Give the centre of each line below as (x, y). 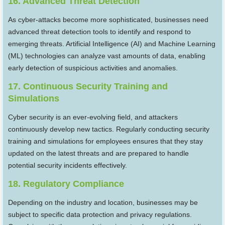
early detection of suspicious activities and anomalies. (93, 68)
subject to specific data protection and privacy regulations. (100, 215)
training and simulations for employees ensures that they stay (106, 141)
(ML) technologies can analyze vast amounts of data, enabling (107, 56)
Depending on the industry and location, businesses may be (103, 203)
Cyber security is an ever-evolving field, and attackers (93, 117)
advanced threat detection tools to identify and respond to (100, 32)
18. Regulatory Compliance (66, 184)
